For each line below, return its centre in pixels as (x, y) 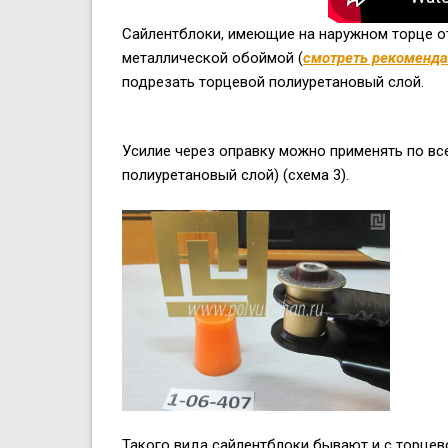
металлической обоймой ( (212, 58)
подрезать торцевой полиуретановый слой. (273, 82)
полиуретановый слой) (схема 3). (235, 175)
